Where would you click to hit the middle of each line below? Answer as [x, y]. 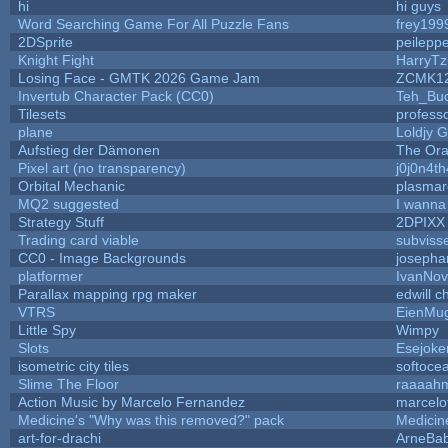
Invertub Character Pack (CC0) [115, 95]
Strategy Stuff [60, 221]
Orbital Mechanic [71, 185]
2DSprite [45, 41]
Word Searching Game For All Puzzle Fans [153, 23]
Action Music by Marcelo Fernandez [131, 401]
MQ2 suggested [68, 203]
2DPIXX [420, 221]
